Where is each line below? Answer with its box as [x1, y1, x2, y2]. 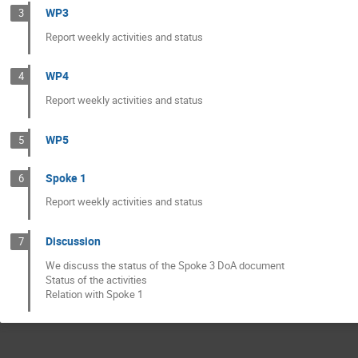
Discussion [46, 233, 101, 249]
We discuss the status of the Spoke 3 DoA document [46, 257, 285, 272]
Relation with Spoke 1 [46, 286, 144, 301]
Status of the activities [46, 272, 148, 287]
